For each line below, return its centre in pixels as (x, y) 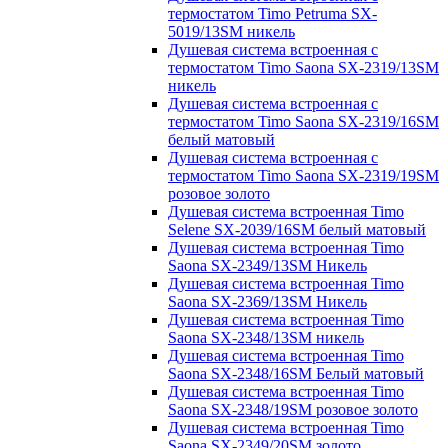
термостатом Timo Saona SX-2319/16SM (303, 121)
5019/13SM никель (231, 31)
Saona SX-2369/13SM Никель (267, 301)
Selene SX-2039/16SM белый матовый (297, 229)
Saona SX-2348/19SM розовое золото (293, 409)
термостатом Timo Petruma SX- (272, 13)
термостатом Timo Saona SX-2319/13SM (303, 67)
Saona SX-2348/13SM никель (266, 337)
